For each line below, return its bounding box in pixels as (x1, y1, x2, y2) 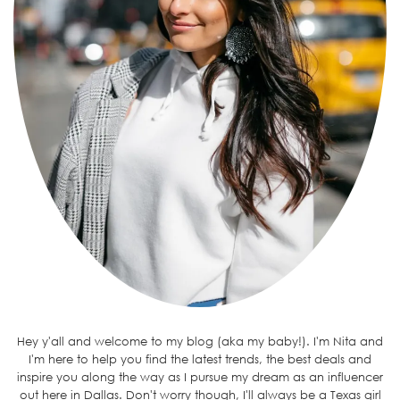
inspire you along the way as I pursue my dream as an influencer (17, 370, 383, 385)
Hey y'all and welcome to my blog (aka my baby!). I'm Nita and (17, 334, 383, 349)
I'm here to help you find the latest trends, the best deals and (29, 352, 371, 367)
